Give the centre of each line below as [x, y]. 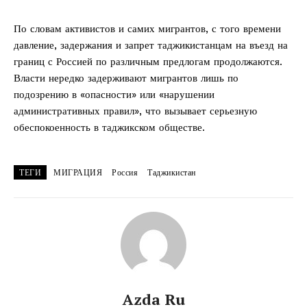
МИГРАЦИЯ [78, 172]
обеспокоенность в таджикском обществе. [109, 127]
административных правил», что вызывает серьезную [135, 111]
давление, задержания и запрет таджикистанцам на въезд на [151, 45]
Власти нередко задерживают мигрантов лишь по [126, 78]
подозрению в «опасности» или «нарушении [114, 94]
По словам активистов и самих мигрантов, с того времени [147, 28]
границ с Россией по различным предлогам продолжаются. [148, 61]
